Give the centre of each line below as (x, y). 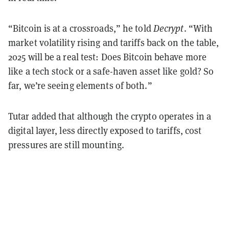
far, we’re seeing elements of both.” (80, 85)
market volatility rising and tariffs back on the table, (114, 42)
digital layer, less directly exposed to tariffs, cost (105, 130)
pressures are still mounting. (66, 145)
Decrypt (168, 28)
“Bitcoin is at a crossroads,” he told (81, 28)
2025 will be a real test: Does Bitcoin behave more (108, 57)
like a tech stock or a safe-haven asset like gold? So (111, 71)
